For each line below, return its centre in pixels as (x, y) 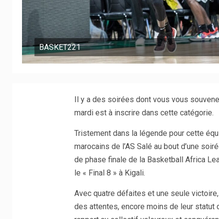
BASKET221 (60, 47)
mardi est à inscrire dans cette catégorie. (144, 113)
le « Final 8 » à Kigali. (109, 173)
